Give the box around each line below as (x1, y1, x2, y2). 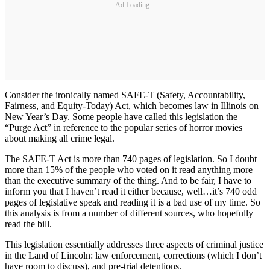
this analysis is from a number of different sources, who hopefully (5, 208, 253, 218)
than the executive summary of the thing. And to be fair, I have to (5, 175, 251, 186)
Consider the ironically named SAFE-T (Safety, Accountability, (5, 90, 245, 100)
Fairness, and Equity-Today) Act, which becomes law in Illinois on (5, 101, 259, 111)
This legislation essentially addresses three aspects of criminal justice (5, 239, 263, 250)
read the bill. (5, 219, 52, 229)
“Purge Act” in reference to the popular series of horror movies (5, 122, 242, 133)
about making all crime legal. (5, 133, 115, 143)
